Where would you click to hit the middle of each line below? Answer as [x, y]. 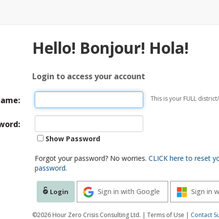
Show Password [72, 139]
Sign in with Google [129, 191]
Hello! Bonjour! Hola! [110, 48]
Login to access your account [88, 76]
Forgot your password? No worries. [92, 158]
